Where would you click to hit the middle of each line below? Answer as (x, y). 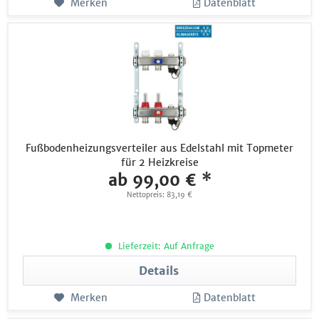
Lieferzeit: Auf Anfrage (164, 246)
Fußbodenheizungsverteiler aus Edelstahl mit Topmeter (160, 148)
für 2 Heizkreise (159, 163)
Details (159, 271)
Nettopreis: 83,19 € (160, 195)
